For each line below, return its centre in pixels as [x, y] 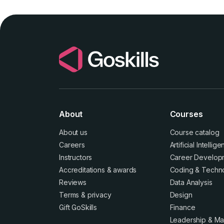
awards [125, 169]
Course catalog [194, 132]
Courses [186, 114]
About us [73, 132]
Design [181, 194]
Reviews [73, 182]
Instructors [76, 157]
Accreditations [82, 169]
